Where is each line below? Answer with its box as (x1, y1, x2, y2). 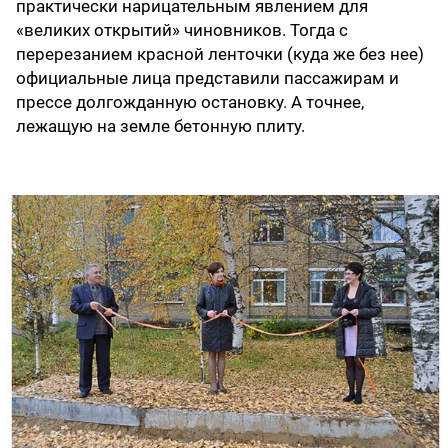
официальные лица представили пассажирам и (16, 68, 399, 89)
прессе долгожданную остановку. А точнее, (16, 92, 364, 113)
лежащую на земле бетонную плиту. (16, 116, 313, 137)
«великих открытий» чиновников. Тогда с (16, 20, 348, 41)
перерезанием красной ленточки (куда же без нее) (16, 44, 424, 65)
